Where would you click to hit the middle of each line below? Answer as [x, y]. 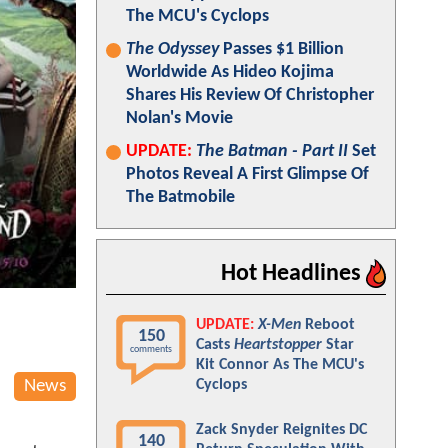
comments [151, 349]
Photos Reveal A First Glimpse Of [247, 174]
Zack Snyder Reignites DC [281, 430]
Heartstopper [278, 345]
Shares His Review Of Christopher [250, 95]
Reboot [328, 325]
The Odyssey [172, 49]
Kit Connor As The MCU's [280, 365]
